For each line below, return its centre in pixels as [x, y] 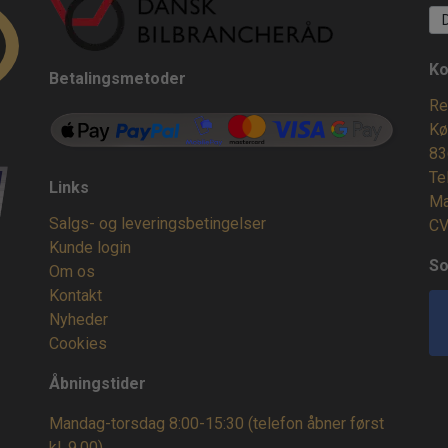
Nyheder [78, 320]
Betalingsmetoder [117, 78]
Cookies [78, 344]
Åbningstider [97, 384]
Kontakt [75, 296]
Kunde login [90, 248]
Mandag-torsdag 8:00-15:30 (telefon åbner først [216, 424]
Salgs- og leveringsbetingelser [157, 224]
